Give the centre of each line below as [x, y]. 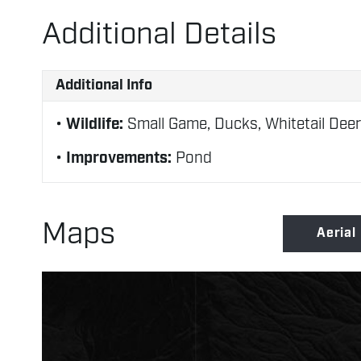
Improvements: [121, 159]
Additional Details [159, 35]
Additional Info [104, 86]
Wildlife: [97, 125]
